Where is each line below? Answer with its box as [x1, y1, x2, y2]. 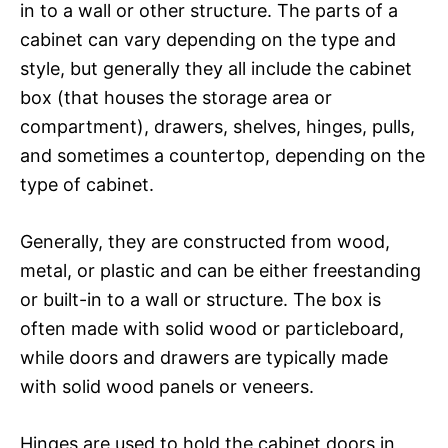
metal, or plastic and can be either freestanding [20, 259, 421, 281]
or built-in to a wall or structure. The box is [20, 288, 381, 310]
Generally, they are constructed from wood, [20, 230, 390, 252]
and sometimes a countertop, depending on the [20, 144, 425, 166]
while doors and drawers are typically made [20, 346, 388, 368]
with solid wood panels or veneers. [20, 375, 314, 397]
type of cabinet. [20, 173, 154, 195]
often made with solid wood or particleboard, [20, 317, 404, 339]
